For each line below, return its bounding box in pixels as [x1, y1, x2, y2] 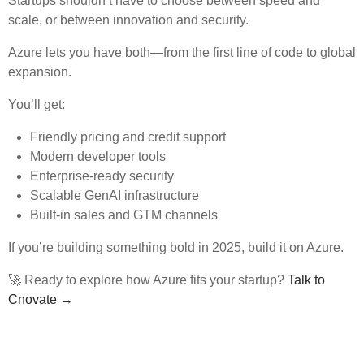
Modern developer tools [30, 149, 167, 164]
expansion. [8, 65, 71, 80]
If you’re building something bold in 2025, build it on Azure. [8, 240, 344, 255]
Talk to [288, 273, 325, 288]
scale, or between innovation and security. [8, 13, 249, 28]
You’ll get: [8, 97, 65, 112]
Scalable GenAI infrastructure [30, 188, 200, 203]
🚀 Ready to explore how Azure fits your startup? [8, 273, 284, 288]
